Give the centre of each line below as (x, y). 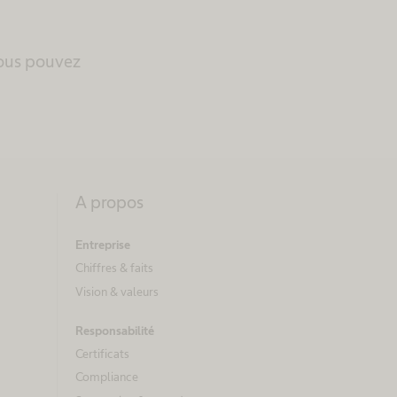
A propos (109, 202)
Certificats (102, 353)
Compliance (107, 377)
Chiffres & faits (114, 268)
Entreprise (103, 245)
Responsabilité (115, 330)
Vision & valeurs (117, 291)
